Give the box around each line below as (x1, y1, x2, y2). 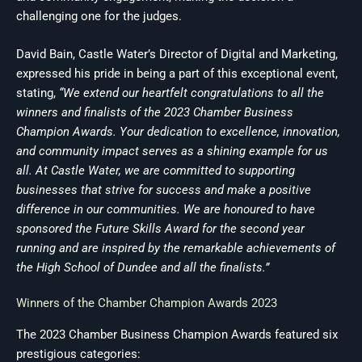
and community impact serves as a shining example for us (16, 143, 328, 158)
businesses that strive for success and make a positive (16, 182, 311, 197)
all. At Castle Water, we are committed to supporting (16, 162, 295, 178)
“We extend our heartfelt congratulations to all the (59, 85, 324, 100)
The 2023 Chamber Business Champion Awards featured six (16, 327, 338, 342)
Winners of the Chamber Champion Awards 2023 (16, 296, 277, 310)
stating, (16, 85, 59, 100)
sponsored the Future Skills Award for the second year (16, 221, 305, 236)
